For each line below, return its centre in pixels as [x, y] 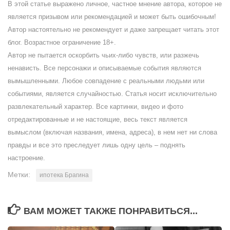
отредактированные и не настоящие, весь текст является [98, 120]
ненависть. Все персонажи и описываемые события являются [104, 68]
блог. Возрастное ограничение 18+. [62, 43]
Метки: [19, 175]
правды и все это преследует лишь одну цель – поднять [97, 145]
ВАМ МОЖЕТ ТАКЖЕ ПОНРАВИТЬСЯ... [110, 211]
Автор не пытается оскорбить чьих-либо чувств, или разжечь [103, 55]
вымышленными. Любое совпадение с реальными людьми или [106, 81]
